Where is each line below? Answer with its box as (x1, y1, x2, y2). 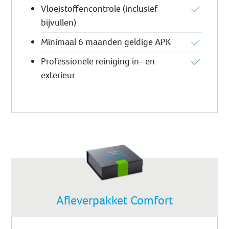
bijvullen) (41, 16, 77, 29)
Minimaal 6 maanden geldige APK (41, 36, 171, 49)
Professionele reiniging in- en (41, 55, 155, 68)
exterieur (41, 69, 76, 82)
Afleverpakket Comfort (56, 192, 173, 209)
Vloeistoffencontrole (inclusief (41, 3, 158, 15)
